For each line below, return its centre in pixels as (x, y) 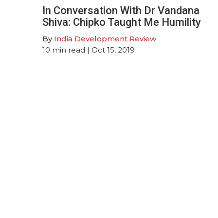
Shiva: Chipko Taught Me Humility (122, 22)
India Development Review (105, 38)
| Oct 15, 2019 (110, 50)
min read (69, 50)
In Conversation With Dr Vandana (121, 10)
